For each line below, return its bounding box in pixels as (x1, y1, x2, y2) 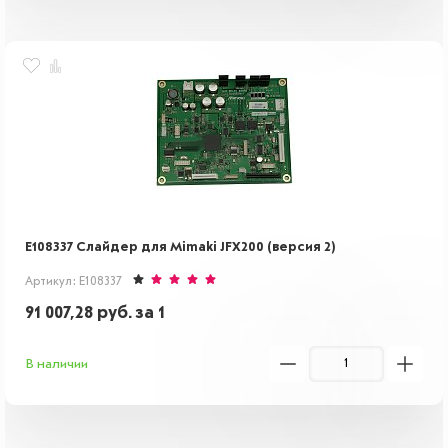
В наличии (25, 357, 88, 371)
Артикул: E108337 (25, 276, 121, 288)
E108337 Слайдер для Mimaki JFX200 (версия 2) (25, 240, 336, 254)
